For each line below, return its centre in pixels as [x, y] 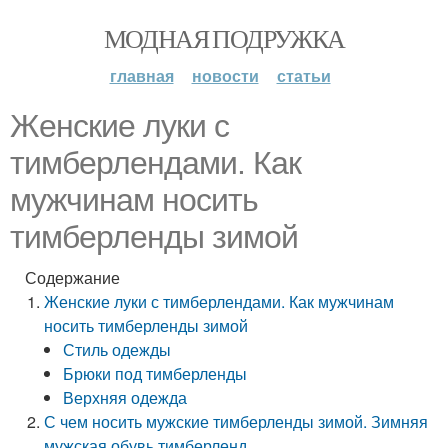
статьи [303, 75]
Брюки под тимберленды [155, 373]
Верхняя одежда [125, 397]
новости [225, 75]
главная [141, 75]
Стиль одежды [117, 349]
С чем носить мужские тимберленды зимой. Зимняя [236, 421]
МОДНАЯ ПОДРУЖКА [224, 38]
